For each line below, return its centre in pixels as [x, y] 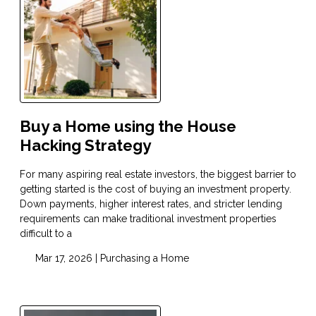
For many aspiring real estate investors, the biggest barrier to [158, 175]
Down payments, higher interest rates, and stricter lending [151, 204]
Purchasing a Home [144, 259]
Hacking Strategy [85, 146]
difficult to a [46, 234]
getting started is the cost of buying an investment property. [156, 189]
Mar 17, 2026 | [66, 259]
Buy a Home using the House [128, 127]
